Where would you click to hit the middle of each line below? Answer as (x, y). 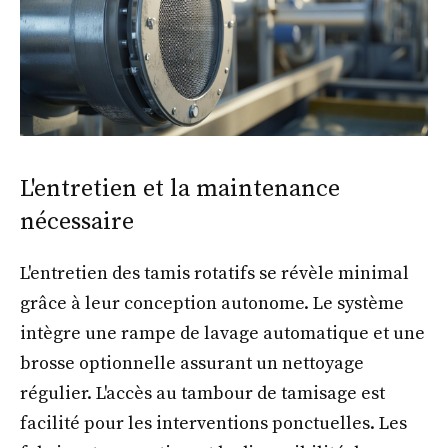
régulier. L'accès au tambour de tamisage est (202, 394)
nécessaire (77, 222)
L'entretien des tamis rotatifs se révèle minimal (214, 274)
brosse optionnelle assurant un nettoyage (192, 364)
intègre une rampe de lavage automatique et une (222, 334)
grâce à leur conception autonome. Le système (212, 304)
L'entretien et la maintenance (180, 189)
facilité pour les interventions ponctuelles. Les (213, 424)
